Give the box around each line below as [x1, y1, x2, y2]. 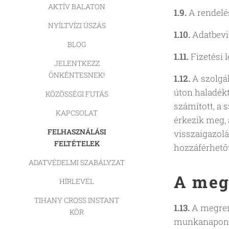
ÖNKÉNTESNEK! [49, 70, 105, 80]
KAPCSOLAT [56, 107, 98, 118]
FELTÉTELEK [54, 138, 100, 148]
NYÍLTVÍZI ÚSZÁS [48, 20, 106, 30]
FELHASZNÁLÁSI [47, 126, 106, 136]
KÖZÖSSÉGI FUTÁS [45, 88, 108, 99]
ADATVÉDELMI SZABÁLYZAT [29, 157, 125, 167]
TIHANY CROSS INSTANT [34, 195, 119, 205]
